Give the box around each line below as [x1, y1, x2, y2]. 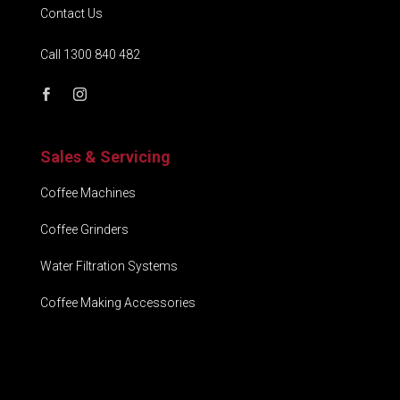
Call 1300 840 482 [39, 47, 140, 62]
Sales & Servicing [39, 147, 171, 167]
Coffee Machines [39, 186, 136, 201]
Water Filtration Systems [39, 259, 178, 274]
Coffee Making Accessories [39, 296, 196, 311]
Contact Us [39, 6, 103, 21]
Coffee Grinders [39, 222, 129, 237]
